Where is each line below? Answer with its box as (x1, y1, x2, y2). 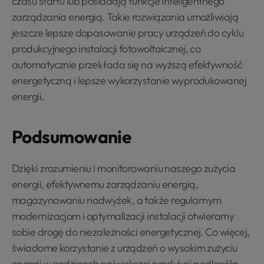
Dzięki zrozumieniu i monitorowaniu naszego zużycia (12, 161, 236, 175)
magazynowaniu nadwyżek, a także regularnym (12, 193, 222, 207)
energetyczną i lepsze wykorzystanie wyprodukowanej (12, 73, 247, 87)
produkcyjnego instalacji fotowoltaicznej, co (12, 41, 201, 55)
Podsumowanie (12, 125, 131, 148)
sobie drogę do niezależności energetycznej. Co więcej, (12, 225, 250, 239)
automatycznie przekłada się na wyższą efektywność (12, 57, 243, 71)
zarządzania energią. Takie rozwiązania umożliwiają (12, 9, 238, 24)
